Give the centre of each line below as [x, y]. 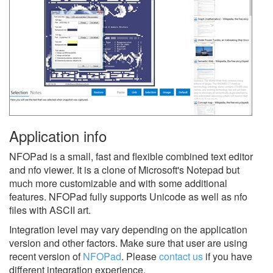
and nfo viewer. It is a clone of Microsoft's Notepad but [124, 169]
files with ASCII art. [50, 210]
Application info [58, 135]
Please [141, 256]
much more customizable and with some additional [118, 183]
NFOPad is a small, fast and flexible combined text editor [131, 156]
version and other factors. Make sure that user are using [128, 243]
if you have [228, 256]
